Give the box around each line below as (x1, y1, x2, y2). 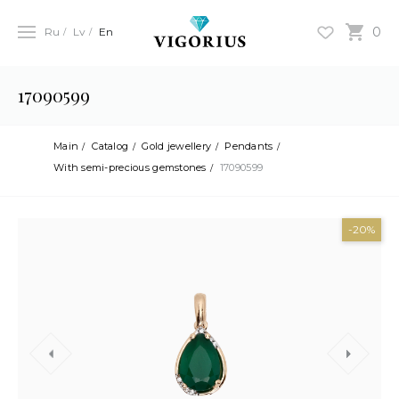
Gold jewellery (142, 140, 212, 152)
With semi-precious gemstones (53, 161, 207, 174)
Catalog (92, 140, 129, 152)
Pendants (224, 140, 273, 152)
